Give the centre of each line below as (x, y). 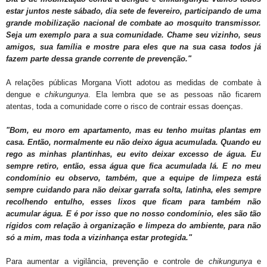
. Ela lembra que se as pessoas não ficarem (175, 95)
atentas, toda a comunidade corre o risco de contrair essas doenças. (125, 107)
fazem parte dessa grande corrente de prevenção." (99, 59)
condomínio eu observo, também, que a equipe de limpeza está (133, 178)
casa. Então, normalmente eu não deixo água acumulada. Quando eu (133, 142)
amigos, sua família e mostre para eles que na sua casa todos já (133, 47)
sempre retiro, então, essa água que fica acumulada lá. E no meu (133, 166)
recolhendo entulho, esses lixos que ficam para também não (133, 202)
